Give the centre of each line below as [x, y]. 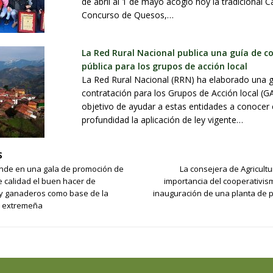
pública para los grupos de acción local [165, 66]
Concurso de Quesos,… [128, 15]
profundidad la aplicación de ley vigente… [163, 120]
